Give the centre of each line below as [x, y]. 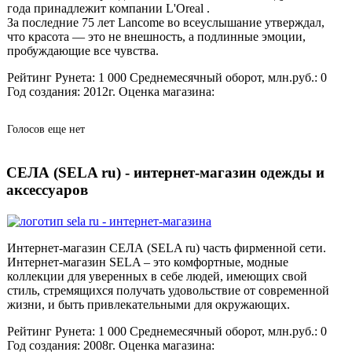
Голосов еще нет [46, 130]
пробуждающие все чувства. [83, 51]
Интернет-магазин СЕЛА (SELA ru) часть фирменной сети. [167, 247]
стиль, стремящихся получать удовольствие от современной [168, 290]
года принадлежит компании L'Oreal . [110, 9]
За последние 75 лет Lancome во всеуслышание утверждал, [166, 23]
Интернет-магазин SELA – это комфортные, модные [148, 262]
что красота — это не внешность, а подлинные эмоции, [156, 37]
